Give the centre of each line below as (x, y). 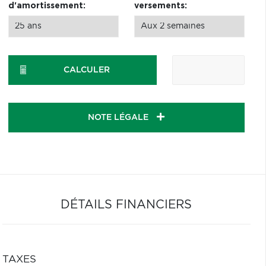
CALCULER (87, 70)
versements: (160, 6)
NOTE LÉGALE (120, 118)
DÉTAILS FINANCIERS (126, 205)
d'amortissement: (47, 6)
